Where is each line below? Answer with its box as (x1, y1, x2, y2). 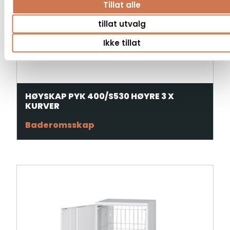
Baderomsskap (25, 119, 94, 131)
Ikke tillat (103, 37, 141, 48)
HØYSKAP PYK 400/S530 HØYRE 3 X (25, 90, 174, 102)
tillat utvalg (98, 18, 146, 29)
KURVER (25, 100, 60, 112)
